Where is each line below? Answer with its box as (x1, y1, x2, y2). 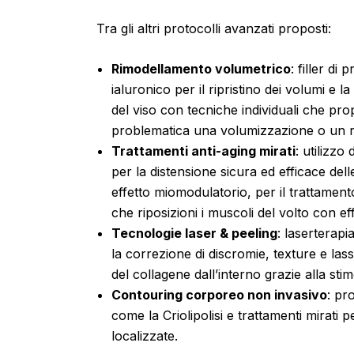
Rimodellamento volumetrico (111, 61, 292, 77)
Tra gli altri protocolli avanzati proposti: (96, 20, 331, 36)
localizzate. (111, 328, 179, 345)
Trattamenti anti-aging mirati (111, 143, 296, 160)
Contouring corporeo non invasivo (111, 287, 328, 303)
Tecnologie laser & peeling (111, 225, 278, 242)
